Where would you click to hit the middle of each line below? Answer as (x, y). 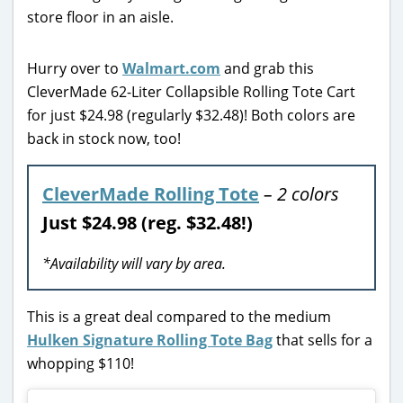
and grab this (267, 68)
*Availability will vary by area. (134, 263)
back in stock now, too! (104, 138)
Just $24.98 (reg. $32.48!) (148, 222)
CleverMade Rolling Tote (151, 193)
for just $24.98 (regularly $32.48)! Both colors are (191, 115)
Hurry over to (75, 68)
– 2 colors (301, 193)
